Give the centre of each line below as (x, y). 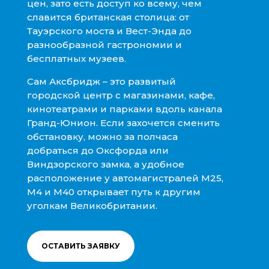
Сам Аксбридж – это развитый (101, 81)
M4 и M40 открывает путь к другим (113, 192)
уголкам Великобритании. (92, 205)
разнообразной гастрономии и (104, 44)
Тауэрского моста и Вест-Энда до (109, 31)
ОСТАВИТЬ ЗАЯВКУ (80, 246)
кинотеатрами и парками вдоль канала (124, 109)
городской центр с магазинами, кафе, (121, 95)
